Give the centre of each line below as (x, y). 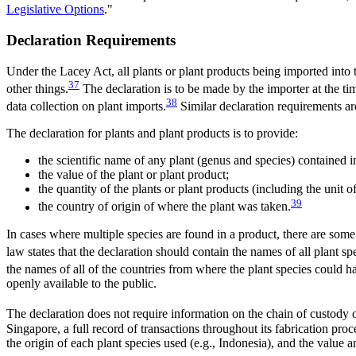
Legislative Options (55, 10)
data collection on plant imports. (86, 106)
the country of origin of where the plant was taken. (164, 207)
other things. (37, 88)
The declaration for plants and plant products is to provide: (152, 133)
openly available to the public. (81, 284)
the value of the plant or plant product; (133, 175)
